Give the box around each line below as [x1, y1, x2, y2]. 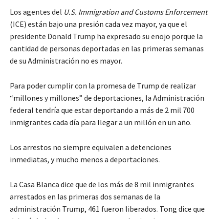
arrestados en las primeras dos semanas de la [10, 191, 160, 201]
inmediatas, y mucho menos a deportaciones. [10, 154, 160, 164]
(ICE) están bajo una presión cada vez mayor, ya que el [10, 19, 187, 29]
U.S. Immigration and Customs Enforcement [64, 6, 207, 17]
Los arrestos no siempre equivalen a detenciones [10, 142, 172, 152]
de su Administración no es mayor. [10, 55, 122, 66]
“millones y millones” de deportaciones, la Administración [10, 92, 204, 103]
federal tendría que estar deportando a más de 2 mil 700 [10, 105, 195, 115]
